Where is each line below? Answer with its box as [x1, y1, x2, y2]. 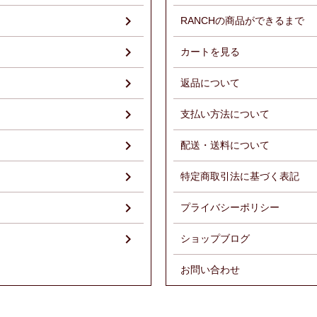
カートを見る [180, 46, 240, 57]
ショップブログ [180, 233, 250, 244]
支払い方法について [180, 108, 270, 120]
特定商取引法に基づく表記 [180, 171, 299, 182]
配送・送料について [180, 139, 270, 151]
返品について [180, 77, 240, 88]
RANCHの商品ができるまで [180, 15, 304, 26]
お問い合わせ [180, 264, 240, 275]
